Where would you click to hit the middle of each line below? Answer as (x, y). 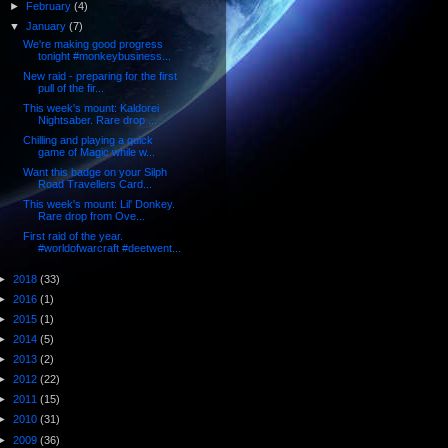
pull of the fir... (70, 87)
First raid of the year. (72, 236)
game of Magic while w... (96, 152)
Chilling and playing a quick (87, 140)
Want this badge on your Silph (94, 172)
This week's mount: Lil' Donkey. (98, 204)
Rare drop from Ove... (91, 216)
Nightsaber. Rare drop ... (97, 119)
